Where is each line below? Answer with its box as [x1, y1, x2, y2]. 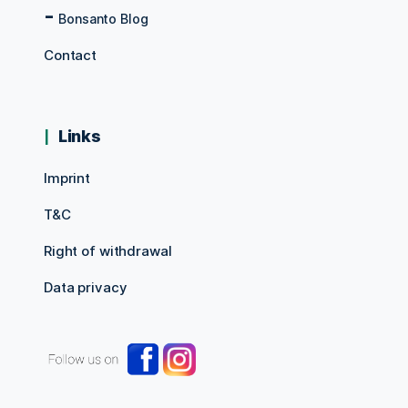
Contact [44, 46, 97, 65]
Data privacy [44, 279, 127, 297]
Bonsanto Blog [58, 11, 148, 27]
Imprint [44, 169, 91, 188]
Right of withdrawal [44, 242, 172, 260]
